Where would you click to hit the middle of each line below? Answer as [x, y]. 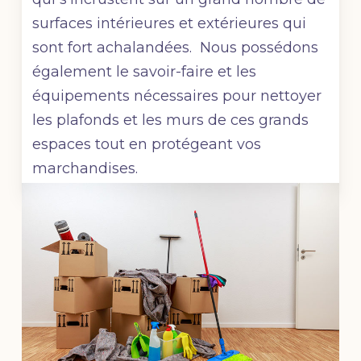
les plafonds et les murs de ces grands [171, 120]
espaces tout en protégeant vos [147, 145]
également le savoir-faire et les [145, 72]
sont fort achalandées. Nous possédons [176, 48]
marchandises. [85, 169]
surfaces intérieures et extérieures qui [170, 24]
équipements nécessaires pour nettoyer [177, 96]
